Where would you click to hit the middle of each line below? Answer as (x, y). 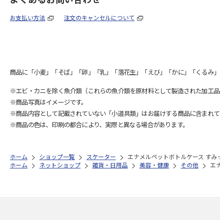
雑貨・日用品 (110, 165)
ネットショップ (60, 165)
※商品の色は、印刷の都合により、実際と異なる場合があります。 (99, 124)
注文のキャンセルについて (99, 17)
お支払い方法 (27, 17)
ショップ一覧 (57, 156)
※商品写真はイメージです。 (49, 102)
